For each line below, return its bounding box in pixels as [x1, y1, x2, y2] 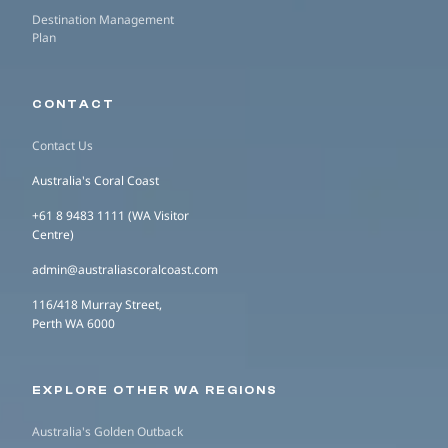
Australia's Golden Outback [32, 423, 183, 440]
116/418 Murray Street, [32, 296, 162, 313]
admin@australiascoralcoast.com [32, 261, 218, 278]
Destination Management [32, 11, 174, 28]
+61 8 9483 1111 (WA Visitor [32, 207, 189, 224]
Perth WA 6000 [32, 315, 115, 332]
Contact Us [32, 137, 93, 154]
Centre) [32, 226, 74, 243]
